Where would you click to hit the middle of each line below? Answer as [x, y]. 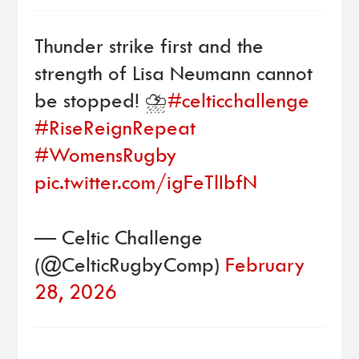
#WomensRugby [105, 155]
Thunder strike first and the [149, 46]
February [265, 264]
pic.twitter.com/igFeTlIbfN [145, 182]
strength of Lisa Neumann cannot [173, 73]
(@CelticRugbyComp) [129, 264]
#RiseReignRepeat [115, 127]
